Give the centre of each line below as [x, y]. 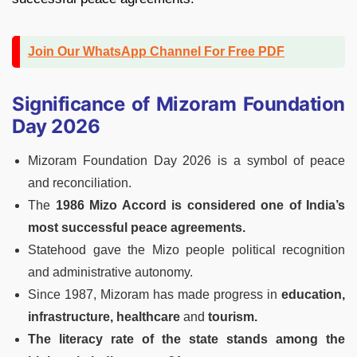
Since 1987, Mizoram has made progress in [155, 295]
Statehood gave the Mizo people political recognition [186, 250]
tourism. [233, 317]
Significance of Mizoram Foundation [178, 104]
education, [313, 295]
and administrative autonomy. [110, 273]
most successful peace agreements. [137, 228]
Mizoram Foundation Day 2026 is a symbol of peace [186, 161]
